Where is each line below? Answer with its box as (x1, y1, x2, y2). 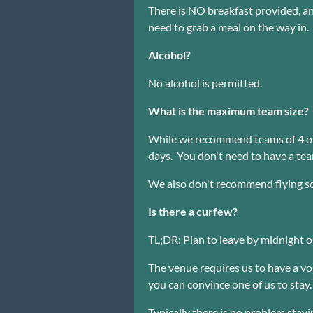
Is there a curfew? (148, 204, 238, 218)
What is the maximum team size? (148, 103, 309, 117)
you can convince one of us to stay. (148, 277, 312, 291)
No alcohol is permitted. (148, 75, 262, 89)
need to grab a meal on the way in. (148, 20, 309, 34)
